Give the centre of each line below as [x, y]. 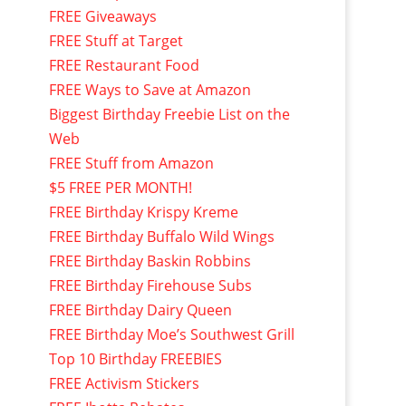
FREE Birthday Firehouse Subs [150, 285]
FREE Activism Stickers [124, 383]
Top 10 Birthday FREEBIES [135, 358]
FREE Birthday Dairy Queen [140, 309]
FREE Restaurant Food [124, 65]
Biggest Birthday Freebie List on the [169, 114]
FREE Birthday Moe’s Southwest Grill [171, 334]
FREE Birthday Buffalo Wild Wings [161, 236]
